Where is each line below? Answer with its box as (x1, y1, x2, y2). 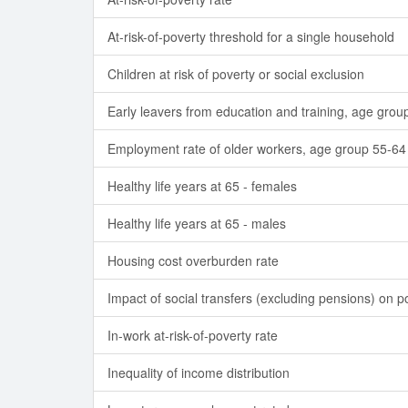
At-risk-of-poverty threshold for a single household (107, 27, 394, 46)
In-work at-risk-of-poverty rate (107, 326, 278, 344)
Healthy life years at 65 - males (107, 214, 286, 232)
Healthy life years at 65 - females (107, 177, 297, 195)
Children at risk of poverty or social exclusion (107, 65, 364, 83)
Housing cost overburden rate (107, 251, 279, 270)
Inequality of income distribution (107, 363, 290, 382)
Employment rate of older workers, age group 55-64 (107, 139, 406, 158)
